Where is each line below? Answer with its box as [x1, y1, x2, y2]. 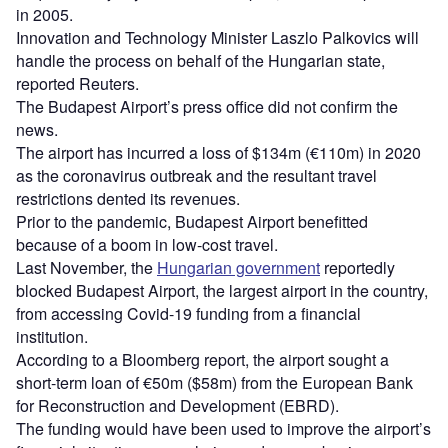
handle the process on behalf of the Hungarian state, [16, 49, 385, 73]
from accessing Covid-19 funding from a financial [16, 302, 361, 326]
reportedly [320, 256, 395, 280]
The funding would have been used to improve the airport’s [16, 417, 431, 441]
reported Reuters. [16, 72, 139, 96]
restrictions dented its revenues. [16, 187, 240, 211]
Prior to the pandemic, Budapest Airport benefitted [16, 210, 368, 234]
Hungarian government [157, 256, 320, 280]
